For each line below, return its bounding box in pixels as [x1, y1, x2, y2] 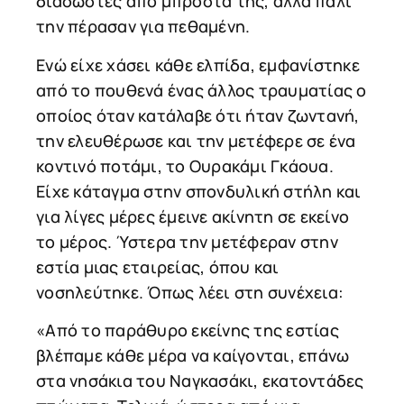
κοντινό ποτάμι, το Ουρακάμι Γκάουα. [36, 154, 334, 177]
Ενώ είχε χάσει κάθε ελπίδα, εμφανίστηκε [36, 53, 360, 76]
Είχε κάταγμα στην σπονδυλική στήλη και [36, 179, 362, 202]
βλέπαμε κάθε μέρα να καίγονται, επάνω [36, 344, 350, 367]
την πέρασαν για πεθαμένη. [36, 15, 251, 38]
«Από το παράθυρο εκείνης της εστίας [36, 319, 339, 342]
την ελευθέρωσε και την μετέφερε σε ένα [36, 129, 356, 151]
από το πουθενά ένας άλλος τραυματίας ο [36, 78, 367, 101]
